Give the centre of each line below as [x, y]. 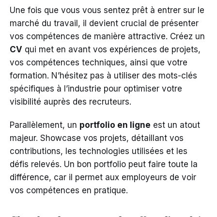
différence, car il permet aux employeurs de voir [103, 177]
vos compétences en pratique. [69, 190]
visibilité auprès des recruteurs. [70, 101]
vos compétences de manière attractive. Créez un [107, 36]
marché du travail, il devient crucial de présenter [104, 23]
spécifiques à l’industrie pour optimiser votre [96, 88]
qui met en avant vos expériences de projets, [111, 49]
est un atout [175, 125]
